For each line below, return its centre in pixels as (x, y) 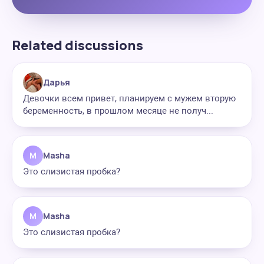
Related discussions (77, 45)
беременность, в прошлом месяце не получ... (118, 111)
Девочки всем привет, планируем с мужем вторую (129, 98)
